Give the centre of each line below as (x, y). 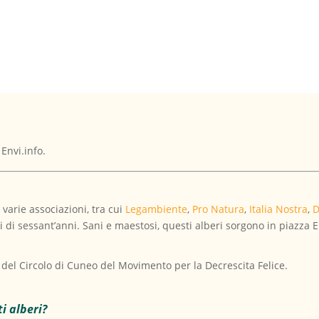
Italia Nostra (279, 209)
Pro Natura (219, 209)
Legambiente (157, 209)
